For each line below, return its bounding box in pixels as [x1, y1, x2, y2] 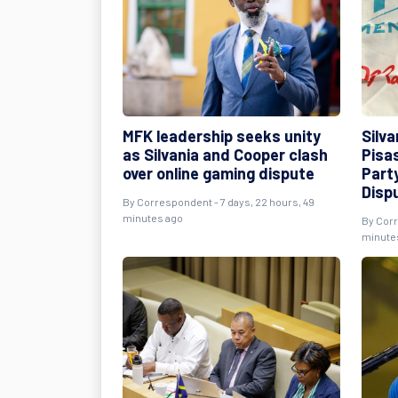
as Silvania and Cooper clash [123, 145, 328, 164]
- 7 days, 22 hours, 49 [212, 195, 314, 208]
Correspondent [137, 195, 212, 208]
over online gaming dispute [123, 163, 314, 183]
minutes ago [123, 211, 183, 224]
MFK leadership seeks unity [123, 126, 321, 146]
